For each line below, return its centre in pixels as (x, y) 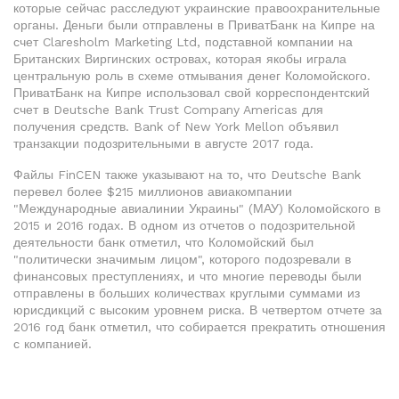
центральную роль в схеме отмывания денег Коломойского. (192, 76)
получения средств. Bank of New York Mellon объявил (176, 126)
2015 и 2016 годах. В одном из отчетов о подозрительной (184, 225)
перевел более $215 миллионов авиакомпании (153, 191)
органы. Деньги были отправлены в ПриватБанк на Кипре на (194, 25)
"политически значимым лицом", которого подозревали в (182, 259)
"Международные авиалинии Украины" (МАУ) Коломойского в (197, 208)
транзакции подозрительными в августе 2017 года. (163, 143)
